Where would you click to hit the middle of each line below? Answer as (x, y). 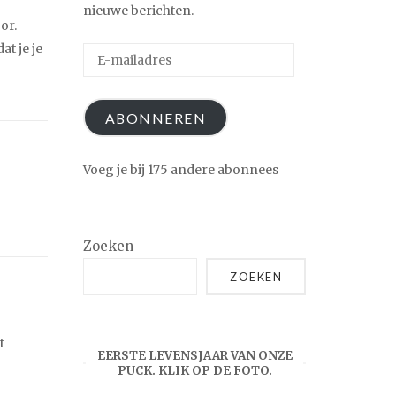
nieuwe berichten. (138, 11)
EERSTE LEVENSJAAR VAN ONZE (194, 356)
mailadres (113, 77)
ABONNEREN (156, 118)
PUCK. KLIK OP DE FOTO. (194, 371)
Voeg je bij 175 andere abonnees (181, 170)
